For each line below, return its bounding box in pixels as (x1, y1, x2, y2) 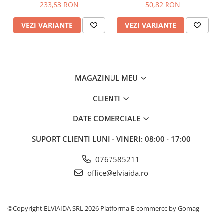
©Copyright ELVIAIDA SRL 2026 (7, 203, 100, 213)
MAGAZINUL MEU (75, 72, 140, 83)
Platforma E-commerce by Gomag (100, 203, 199, 213)
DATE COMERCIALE (72, 113, 142, 123)
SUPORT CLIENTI (31, 133, 92, 144)
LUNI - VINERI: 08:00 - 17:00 (92, 133, 191, 144)
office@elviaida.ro (85, 167, 148, 178)
